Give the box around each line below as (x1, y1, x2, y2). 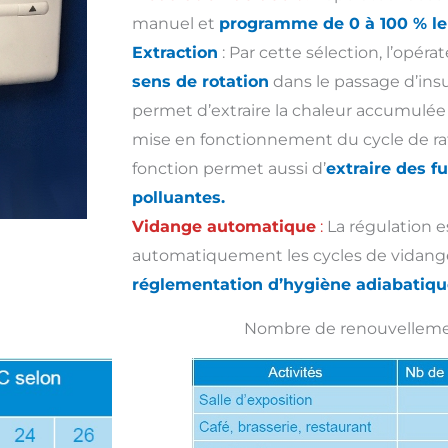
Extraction (132, 42, 218, 62)
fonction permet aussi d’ (132, 158, 326, 178)
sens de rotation (132, 71, 269, 91)
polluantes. (132, 187, 225, 207)
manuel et (132, 13, 219, 33)
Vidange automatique (132, 216, 316, 236)
